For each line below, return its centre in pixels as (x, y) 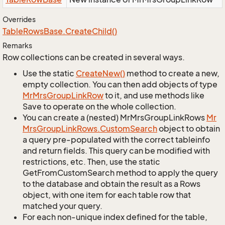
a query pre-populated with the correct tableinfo (116, 140)
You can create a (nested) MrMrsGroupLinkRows (115, 118)
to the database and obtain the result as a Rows (111, 184)
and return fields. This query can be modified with (116, 151)
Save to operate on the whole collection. (99, 106)
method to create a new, (172, 73)
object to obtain (189, 129)
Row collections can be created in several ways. (94, 57)
